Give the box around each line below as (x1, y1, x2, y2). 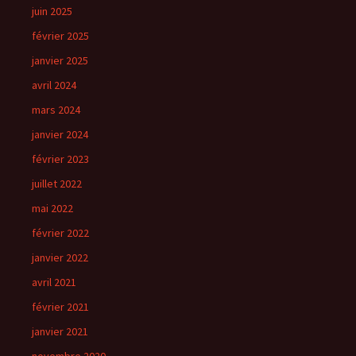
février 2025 (32, 29, 89, 43)
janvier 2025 (32, 53, 88, 68)
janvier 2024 (32, 127, 88, 141)
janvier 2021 (32, 324, 88, 339)
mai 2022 (32, 201, 73, 215)
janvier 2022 (32, 250, 88, 265)
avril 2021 (32, 275, 76, 289)
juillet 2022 (32, 176, 82, 191)
